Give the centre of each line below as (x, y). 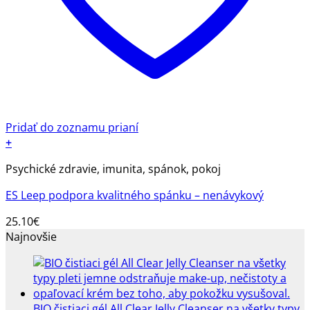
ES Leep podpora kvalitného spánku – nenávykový (135, 195)
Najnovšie (31, 237)
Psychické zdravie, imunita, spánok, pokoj (113, 169)
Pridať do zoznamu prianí (72, 128)
